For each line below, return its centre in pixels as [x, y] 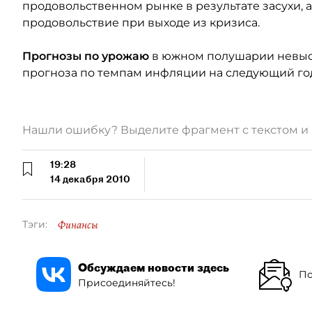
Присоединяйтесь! [127, 282]
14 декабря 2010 [90, 179]
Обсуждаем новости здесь [154, 267]
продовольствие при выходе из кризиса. [141, 23]
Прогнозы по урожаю [87, 56]
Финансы [78, 225]
